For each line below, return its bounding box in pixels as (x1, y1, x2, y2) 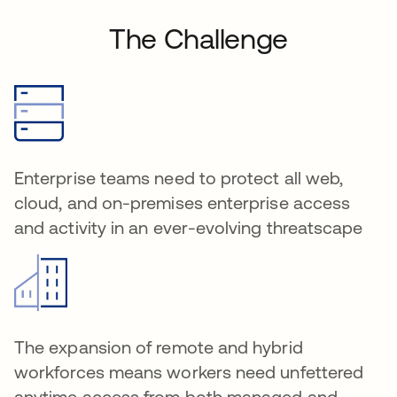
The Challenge (109, 22, 288, 55)
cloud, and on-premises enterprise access (14, 192, 351, 213)
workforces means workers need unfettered (14, 362, 364, 382)
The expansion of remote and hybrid (14, 337, 303, 357)
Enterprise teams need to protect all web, (14, 167, 344, 188)
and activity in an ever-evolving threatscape (14, 217, 363, 237)
